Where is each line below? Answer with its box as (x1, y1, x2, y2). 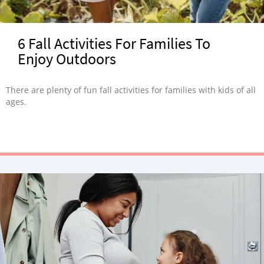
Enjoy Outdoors (18, 48, 116, 68)
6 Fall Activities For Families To (18, 33, 210, 53)
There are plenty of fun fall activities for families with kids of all (6, 84, 256, 95)
